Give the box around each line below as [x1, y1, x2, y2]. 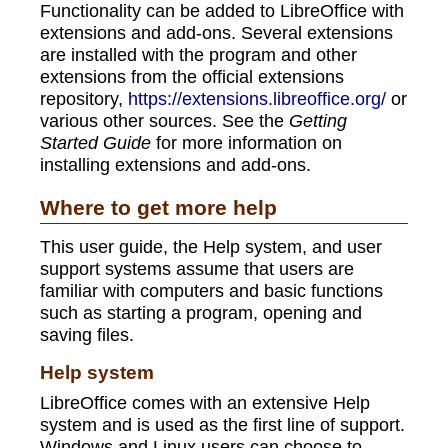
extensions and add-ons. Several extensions [40, 22, 393, 44]
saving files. [40, 324, 134, 346]
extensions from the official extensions [40, 66, 344, 88]
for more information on [151, 132, 342, 154]
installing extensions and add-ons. [40, 154, 311, 176]
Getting [289, 110, 347, 132]
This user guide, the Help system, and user [40, 236, 382, 258]
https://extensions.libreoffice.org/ [128, 88, 386, 110]
